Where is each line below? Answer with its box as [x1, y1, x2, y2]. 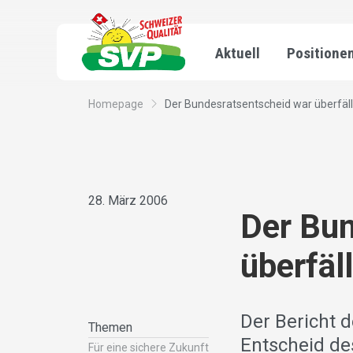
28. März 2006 [88, 193, 168, 209]
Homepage [88, 98, 143, 111]
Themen [88, 320, 132, 336]
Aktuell [215, 44, 260, 62]
